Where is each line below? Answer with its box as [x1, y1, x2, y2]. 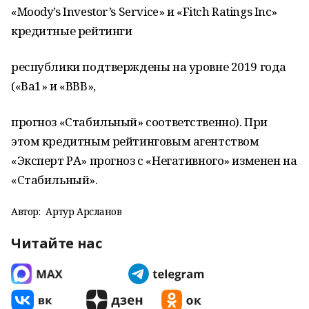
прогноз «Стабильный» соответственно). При [11, 114, 268, 130]
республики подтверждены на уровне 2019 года [11, 59, 286, 74]
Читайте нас [11, 234, 102, 252]
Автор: [11, 205, 41, 218]
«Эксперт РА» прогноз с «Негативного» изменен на [11, 152, 297, 168]
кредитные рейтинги [11, 23, 132, 39]
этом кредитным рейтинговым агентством [11, 133, 259, 149]
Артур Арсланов [46, 205, 122, 218]
